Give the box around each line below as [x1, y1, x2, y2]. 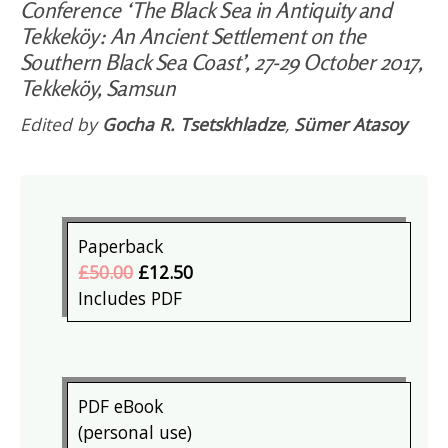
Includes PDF [78, 286, 183, 311]
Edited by [20, 112, 102, 137]
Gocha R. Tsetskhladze [102, 112, 285, 137]
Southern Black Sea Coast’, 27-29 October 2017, [20, 48, 423, 75]
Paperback [78, 234, 164, 259]
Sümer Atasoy [294, 112, 407, 137]
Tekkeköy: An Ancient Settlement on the [20, 22, 366, 49]
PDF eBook [78, 394, 164, 419]
